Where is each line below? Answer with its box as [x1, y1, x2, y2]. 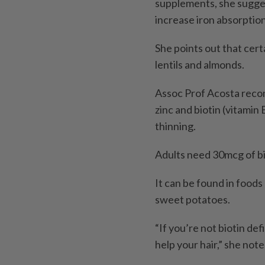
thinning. [155, 119, 196, 132]
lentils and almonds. [155, 57, 244, 71]
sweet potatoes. [155, 192, 230, 206]
